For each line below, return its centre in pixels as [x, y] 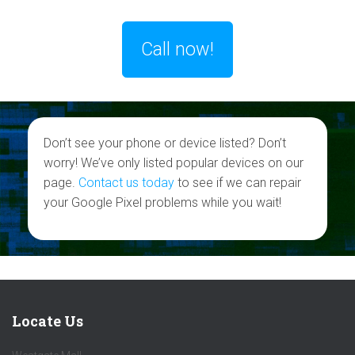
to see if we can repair [238, 183]
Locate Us [48, 321]
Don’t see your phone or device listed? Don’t [165, 143]
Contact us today [126, 183]
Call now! [177, 50]
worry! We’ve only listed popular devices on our [174, 163]
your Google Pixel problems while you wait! [162, 203]
